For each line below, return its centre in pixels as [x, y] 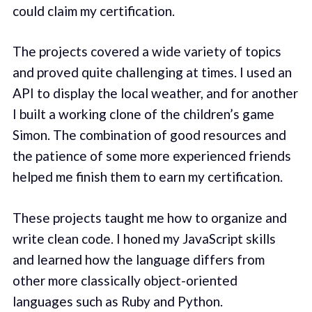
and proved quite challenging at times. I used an [152, 72]
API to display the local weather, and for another [155, 93]
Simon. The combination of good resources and [149, 135]
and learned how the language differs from [138, 259]
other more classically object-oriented [125, 280]
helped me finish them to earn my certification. [147, 177]
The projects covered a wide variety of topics [147, 52]
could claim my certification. [93, 10]
